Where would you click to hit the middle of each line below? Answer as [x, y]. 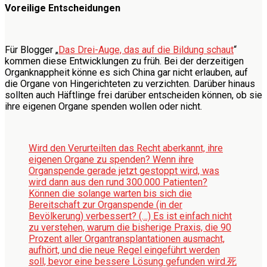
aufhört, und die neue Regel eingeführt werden [124, 250]
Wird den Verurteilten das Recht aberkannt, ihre [126, 148]
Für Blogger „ [32, 49]
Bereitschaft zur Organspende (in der [105, 204]
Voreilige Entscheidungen [63, 8]
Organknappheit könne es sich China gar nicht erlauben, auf [126, 72]
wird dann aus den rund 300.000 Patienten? [118, 182]
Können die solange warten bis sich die [110, 193]
